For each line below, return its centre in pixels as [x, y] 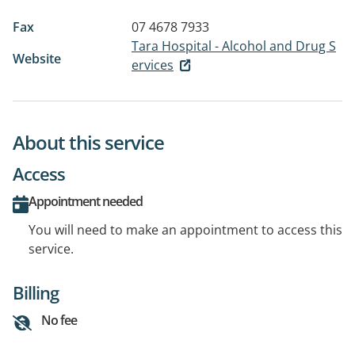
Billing [36, 293]
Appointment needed [86, 202]
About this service [88, 143]
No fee [59, 321]
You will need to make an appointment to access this [185, 230]
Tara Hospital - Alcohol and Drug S [234, 46]
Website [37, 58]
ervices [153, 65]
